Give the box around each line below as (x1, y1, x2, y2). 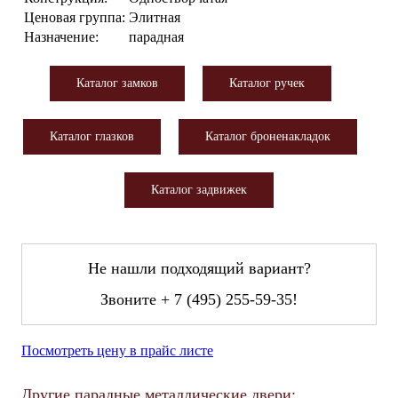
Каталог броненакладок (205, 129, 330, 143)
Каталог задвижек (151, 182, 247, 196)
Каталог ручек (228, 76, 305, 90)
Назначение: (24, 28, 99, 44)
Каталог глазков (50, 129, 134, 143)
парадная (129, 28, 184, 44)
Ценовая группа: (24, 9, 125, 25)
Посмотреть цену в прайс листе (21, 342, 213, 358)
